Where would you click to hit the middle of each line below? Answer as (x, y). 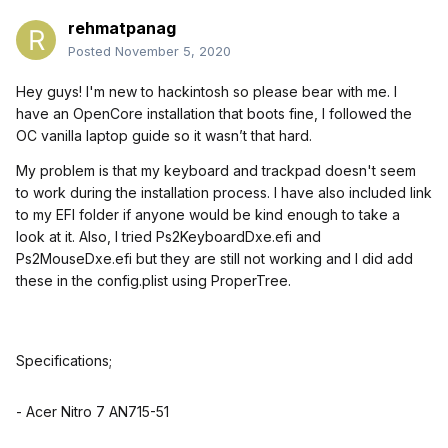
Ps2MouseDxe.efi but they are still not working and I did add (214, 259)
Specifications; (64, 361)
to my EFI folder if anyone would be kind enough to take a (208, 215)
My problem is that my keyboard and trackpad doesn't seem (216, 171)
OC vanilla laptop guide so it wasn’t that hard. (164, 136)
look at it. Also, (65, 237)
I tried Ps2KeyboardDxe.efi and (218, 237)
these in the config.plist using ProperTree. (153, 281)
